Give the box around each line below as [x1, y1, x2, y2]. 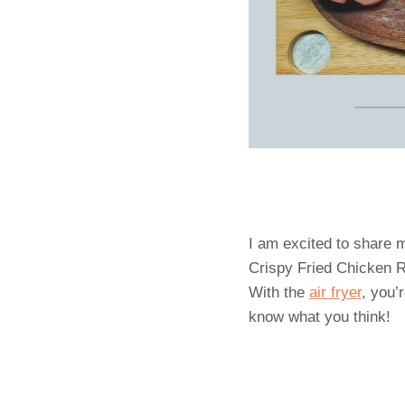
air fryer [309, 284, 362, 302]
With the [249, 284, 309, 302]
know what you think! [249, 308, 391, 326]
